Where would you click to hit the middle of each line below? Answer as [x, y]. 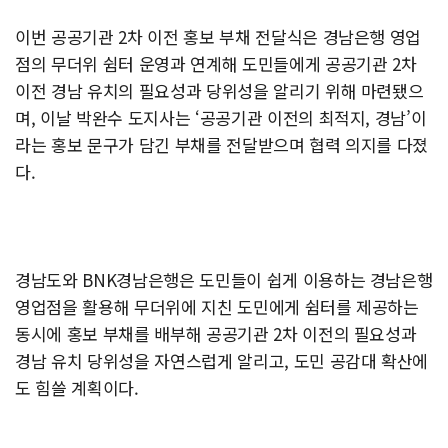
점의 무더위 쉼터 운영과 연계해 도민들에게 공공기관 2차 [216, 64]
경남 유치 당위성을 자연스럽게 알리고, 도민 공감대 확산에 [222, 361]
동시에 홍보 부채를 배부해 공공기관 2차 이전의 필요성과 [216, 334]
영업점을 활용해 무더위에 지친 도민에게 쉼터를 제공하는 [217, 307]
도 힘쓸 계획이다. [77, 388]
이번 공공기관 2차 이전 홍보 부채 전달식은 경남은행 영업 [218, 37]
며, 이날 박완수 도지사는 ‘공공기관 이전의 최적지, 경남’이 [221, 118]
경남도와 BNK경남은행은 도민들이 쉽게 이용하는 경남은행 [224, 280]
